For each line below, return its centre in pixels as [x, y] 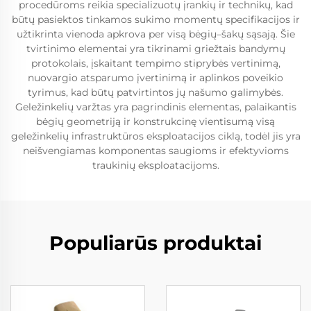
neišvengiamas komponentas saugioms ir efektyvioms [155, 151]
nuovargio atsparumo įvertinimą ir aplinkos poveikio [155, 78]
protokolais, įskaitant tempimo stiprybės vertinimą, [155, 63]
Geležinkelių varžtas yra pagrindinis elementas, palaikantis [155, 107]
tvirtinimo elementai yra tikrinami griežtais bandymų [155, 49]
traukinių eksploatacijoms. [155, 165]
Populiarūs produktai [155, 243]
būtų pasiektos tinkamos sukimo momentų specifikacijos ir [155, 19]
